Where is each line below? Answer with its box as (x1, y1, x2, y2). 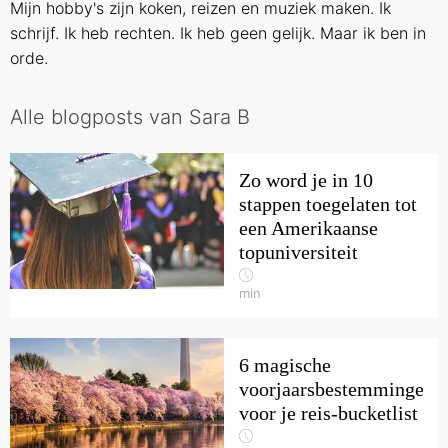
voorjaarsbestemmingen (239, 378, 434, 400)
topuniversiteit (239, 241, 358, 263)
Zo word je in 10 (239, 169, 373, 191)
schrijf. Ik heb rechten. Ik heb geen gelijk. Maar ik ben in (10, 23, 426, 43)
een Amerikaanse (239, 217, 378, 239)
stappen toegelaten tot (239, 193, 417, 215)
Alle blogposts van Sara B (10, 105, 250, 129)
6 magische (239, 354, 331, 376)
